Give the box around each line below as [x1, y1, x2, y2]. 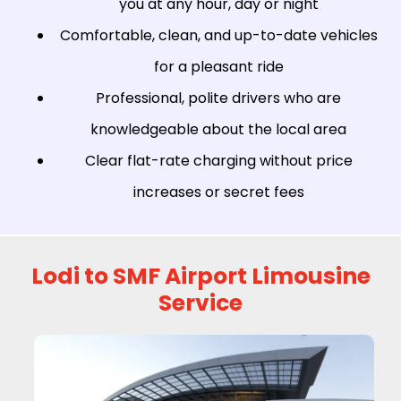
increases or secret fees [132, 181, 304, 202]
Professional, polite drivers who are [96, 87, 341, 108]
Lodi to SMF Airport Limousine [30, 260, 371, 292]
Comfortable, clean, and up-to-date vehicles [59, 24, 378, 46]
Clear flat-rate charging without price [84, 149, 353, 171]
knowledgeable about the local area [90, 118, 346, 140]
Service [158, 286, 243, 319]
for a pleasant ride [153, 55, 284, 77]
